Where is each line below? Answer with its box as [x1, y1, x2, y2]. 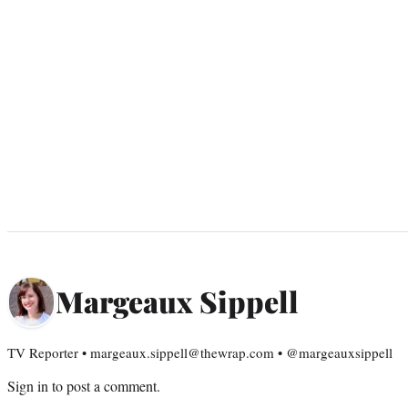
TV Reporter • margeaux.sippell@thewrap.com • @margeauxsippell [7, 342, 393, 362]
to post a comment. [48, 375, 160, 395]
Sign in [7, 375, 48, 395]
